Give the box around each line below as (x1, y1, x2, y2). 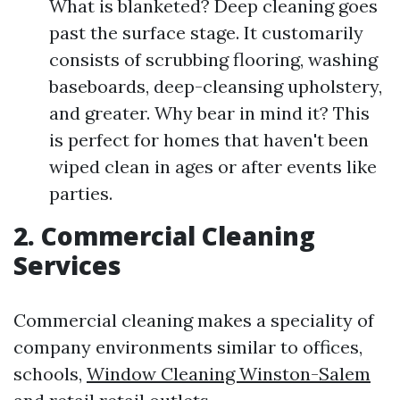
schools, (13, 362, 87, 385)
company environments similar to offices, (13, 336, 362, 358)
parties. (49, 182, 112, 204)
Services (13, 248, 121, 282)
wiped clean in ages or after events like (49, 155, 377, 178)
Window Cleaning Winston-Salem (87, 362, 371, 385)
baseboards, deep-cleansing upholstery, (49, 75, 382, 97)
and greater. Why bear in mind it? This (49, 102, 370, 124)
